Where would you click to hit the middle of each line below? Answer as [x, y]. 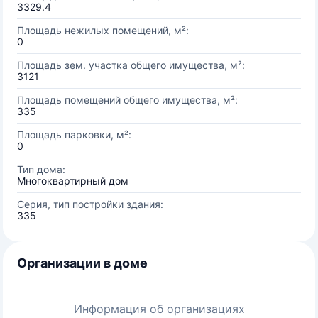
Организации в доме [82, 263]
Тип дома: [41, 169]
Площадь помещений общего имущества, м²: [127, 100]
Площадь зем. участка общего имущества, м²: [131, 65]
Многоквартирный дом [73, 181]
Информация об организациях [159, 309]
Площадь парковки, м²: [74, 135]
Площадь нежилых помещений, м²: [103, 30]
